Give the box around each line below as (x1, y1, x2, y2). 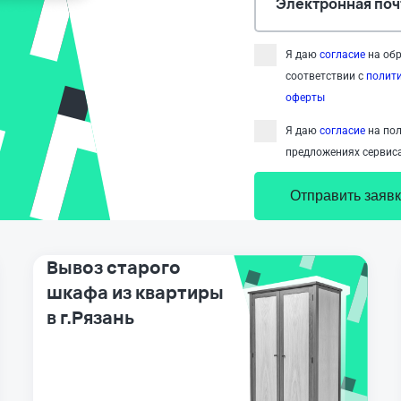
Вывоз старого (47, 255, 182, 280)
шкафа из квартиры (47, 280, 225, 305)
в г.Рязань (47, 305, 135, 330)
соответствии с (286, 70, 366, 83)
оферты (286, 91, 325, 105)
